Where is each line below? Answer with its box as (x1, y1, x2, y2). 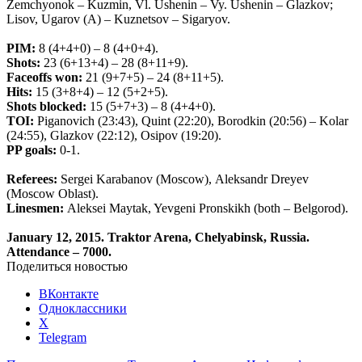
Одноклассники (39, 301, 127, 315)
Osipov (141, 128, 178, 142)
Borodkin (217, 113, 269, 128)
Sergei (61, 171, 93, 186)
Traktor (107, 229, 151, 244)
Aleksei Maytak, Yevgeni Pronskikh (67, 200, 250, 215)
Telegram (39, 330, 86, 344)
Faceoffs (6, 69, 52, 84)
